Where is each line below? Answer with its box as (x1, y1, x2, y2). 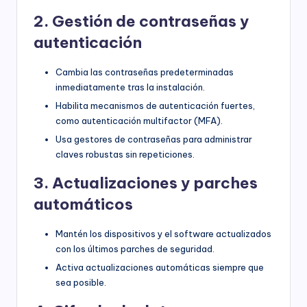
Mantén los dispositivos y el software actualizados (56, 228, 271, 239)
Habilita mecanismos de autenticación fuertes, (56, 99, 255, 111)
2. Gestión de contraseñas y (34, 11, 249, 31)
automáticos (34, 194, 133, 214)
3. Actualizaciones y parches (34, 173, 258, 193)
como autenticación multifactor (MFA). (56, 114, 223, 126)
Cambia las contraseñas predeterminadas (56, 66, 234, 77)
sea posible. (56, 276, 106, 288)
